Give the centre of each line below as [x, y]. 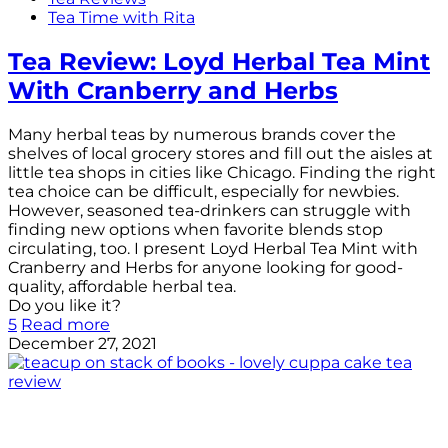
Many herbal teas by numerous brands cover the [202, 134]
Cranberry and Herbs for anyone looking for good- [205, 267]
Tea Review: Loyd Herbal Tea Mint [219, 61]
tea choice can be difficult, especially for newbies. [203, 191]
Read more [65, 324]
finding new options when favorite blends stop [195, 229]
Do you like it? [64, 305]
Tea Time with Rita [121, 18]
